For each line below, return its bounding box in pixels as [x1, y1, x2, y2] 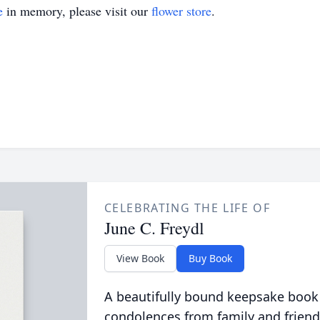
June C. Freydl [104, 216, 204, 239]
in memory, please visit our [3, 2, 151, 19]
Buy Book [188, 251, 232, 265]
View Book [116, 251, 164, 265]
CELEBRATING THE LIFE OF [104, 200, 271, 216]
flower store [151, 2, 211, 19]
